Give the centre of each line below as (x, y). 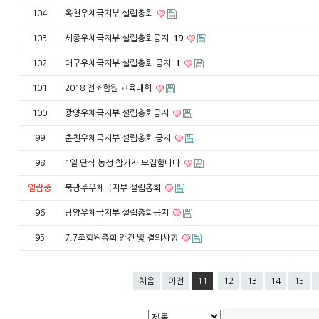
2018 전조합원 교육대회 (109, 88)
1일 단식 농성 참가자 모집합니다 (123, 163)
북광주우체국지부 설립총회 (114, 188)
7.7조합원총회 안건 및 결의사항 (122, 238)
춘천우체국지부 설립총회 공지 (119, 138)
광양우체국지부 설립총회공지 (117, 113)
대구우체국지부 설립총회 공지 (119, 63)
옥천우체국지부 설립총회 (110, 14)
